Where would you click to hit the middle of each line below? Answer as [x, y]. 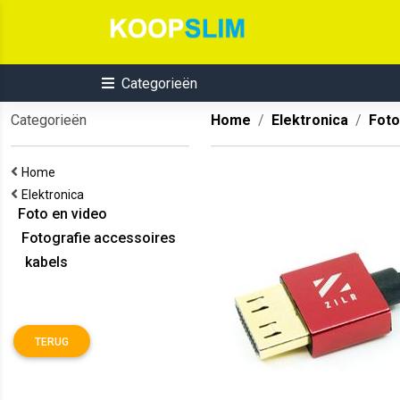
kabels [39, 262]
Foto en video [59, 214]
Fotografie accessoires [93, 238]
